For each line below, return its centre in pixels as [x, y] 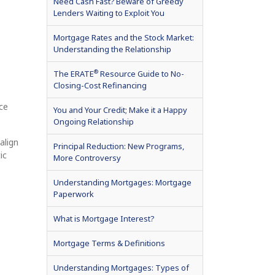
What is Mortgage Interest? [104, 219]
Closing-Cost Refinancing [100, 85]
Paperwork [74, 194]
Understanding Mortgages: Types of [121, 268]
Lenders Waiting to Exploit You [109, 13]
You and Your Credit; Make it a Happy [120, 110]
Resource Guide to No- [141, 74]
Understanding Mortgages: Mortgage [122, 182]
